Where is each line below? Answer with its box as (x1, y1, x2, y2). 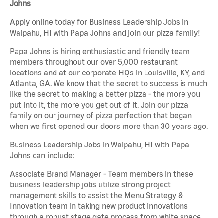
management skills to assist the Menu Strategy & (10, 191, 183, 200)
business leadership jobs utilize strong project (10, 180, 171, 189)
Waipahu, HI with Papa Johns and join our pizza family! (10, 28, 200, 37)
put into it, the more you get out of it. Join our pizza (10, 100, 188, 109)
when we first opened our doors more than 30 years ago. (10, 122, 208, 131)
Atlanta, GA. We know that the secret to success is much (10, 79, 207, 88)
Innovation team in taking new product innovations (10, 201, 188, 211)
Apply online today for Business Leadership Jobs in (10, 18, 188, 27)
